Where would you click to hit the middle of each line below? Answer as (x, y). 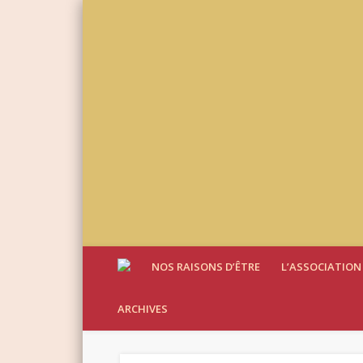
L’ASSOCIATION (321, 267)
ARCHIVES (143, 309)
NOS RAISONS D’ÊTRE (206, 267)
